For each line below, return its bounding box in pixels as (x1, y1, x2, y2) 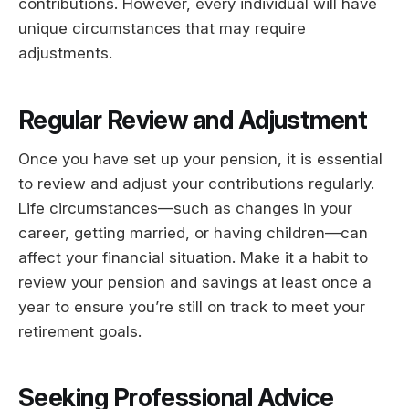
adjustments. (18, 44, 112, 63)
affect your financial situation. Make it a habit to (18, 247, 368, 267)
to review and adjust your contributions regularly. (18, 173, 374, 193)
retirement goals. (18, 321, 142, 341)
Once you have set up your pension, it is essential (18, 149, 383, 168)
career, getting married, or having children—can (18, 223, 368, 242)
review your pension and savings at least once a (18, 272, 372, 291)
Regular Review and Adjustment (18, 104, 368, 135)
